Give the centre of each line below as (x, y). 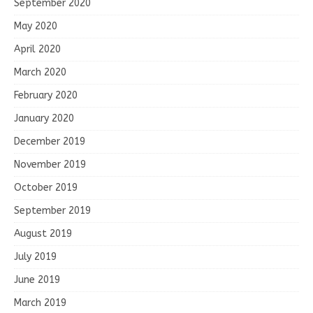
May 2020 (36, 26)
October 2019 (46, 187)
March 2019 (40, 303)
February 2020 (46, 95)
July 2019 (35, 256)
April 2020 (37, 49)
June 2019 (37, 279)
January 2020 (44, 118)
